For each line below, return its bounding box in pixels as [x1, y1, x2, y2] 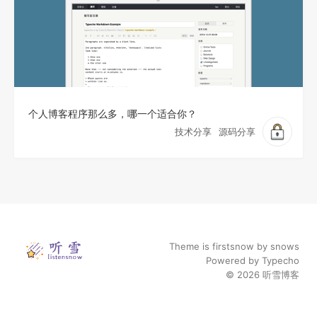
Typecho [262, 255, 299, 266]
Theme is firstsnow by [169, 241, 270, 252]
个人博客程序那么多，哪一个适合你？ [28, 108, 197, 120]
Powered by [206, 255, 262, 266]
